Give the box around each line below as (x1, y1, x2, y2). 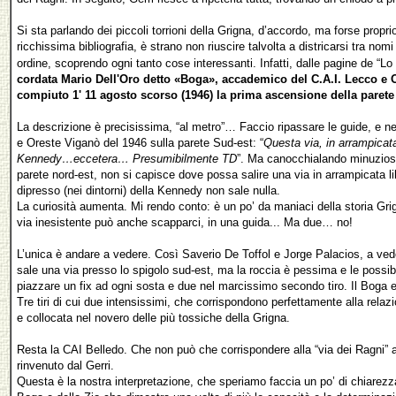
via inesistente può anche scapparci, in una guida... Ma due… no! (17, 216, 353, 230)
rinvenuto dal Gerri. (17, 359, 114, 373)
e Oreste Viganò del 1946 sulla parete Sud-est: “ (17, 136, 263, 150)
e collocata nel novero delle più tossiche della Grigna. (17, 311, 290, 325)
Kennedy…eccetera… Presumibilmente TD (17, 152, 237, 166)
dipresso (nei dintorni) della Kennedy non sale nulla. (17, 184, 280, 198)
